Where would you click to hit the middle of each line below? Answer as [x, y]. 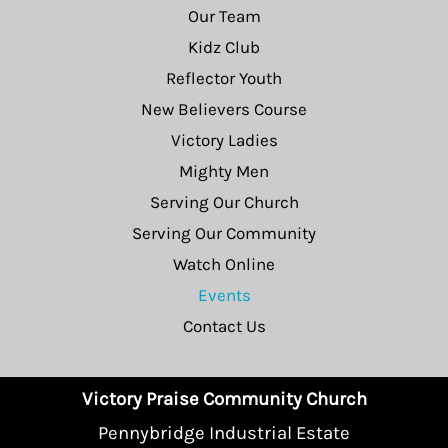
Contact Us [224, 326]
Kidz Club [224, 47]
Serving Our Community [224, 233]
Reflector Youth [224, 78]
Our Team [224, 16]
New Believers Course [224, 109]
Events [224, 295]
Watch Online [224, 264]
